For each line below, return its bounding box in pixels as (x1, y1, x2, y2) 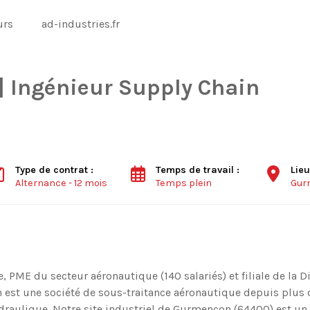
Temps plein (155, 177, 212, 189)
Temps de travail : (155, 164, 242, 176)
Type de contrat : (15, 164, 96, 176)
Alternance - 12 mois (15, 177, 107, 189)
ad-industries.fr (42, 17, 120, 30)
